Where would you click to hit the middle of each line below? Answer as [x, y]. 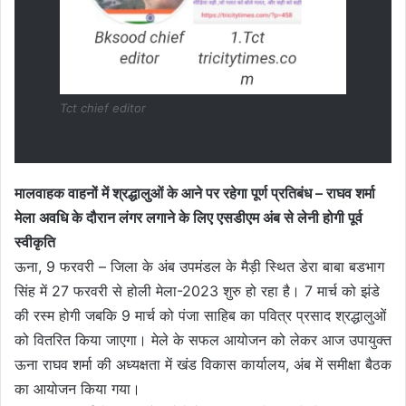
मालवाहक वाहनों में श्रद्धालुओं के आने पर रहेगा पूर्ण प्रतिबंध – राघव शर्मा [195, 193]
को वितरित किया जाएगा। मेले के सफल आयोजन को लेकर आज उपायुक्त [203, 339]
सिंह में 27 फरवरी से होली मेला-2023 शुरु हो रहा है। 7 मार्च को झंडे [197, 290]
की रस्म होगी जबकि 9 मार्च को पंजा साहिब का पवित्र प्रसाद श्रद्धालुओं [200, 315]
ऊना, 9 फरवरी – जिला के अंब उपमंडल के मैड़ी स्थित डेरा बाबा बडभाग [199, 266]
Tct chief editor [103, 107]
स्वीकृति [35, 242]
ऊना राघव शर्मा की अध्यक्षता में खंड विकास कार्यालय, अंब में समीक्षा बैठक [203, 364]
